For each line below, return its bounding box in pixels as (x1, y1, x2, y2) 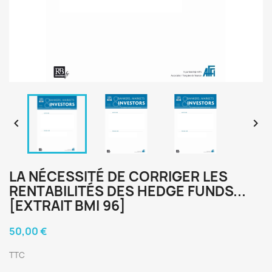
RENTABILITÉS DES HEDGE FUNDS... (9, 182, 246, 200)
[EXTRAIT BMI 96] (9, 197, 126, 215)
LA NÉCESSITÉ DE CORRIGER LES (9, 168, 228, 186)
